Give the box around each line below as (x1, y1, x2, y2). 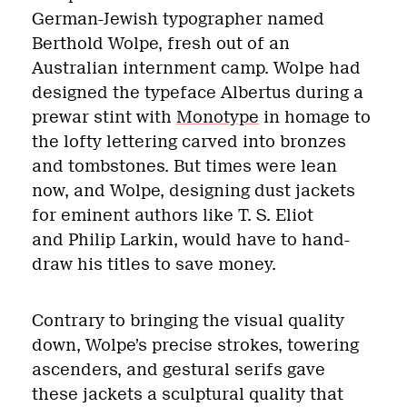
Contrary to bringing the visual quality (32, 310, 344, 331)
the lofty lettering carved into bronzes (32, 131, 346, 152)
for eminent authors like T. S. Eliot (32, 204, 313, 225)
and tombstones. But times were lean (32, 155, 337, 176)
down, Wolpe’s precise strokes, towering (32, 334, 359, 355)
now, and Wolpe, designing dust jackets (32, 180, 355, 201)
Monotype (176, 106, 259, 127)
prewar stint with (32, 106, 176, 127)
